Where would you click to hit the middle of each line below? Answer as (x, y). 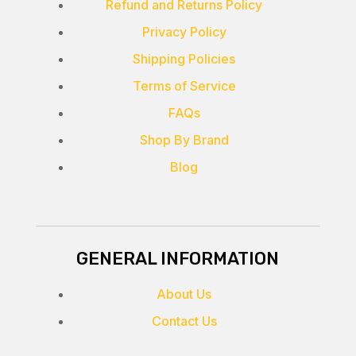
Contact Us (184, 321)
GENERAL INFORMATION (178, 259)
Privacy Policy (184, 32)
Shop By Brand (184, 140)
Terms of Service (184, 86)
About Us (184, 294)
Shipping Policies (184, 59)
